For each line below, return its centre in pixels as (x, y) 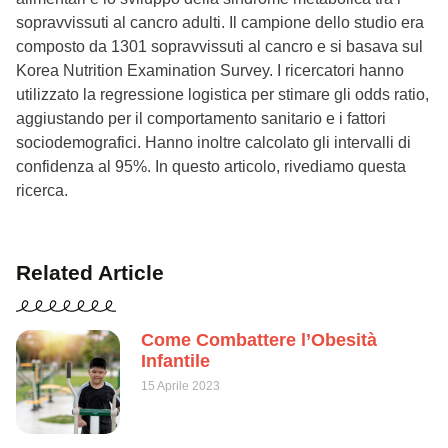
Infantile (175, 360)
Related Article (90, 272)
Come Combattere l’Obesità (259, 339)
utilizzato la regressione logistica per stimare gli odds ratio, (222, 94)
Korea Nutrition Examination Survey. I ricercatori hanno (210, 70)
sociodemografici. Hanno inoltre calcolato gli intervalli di (213, 142)
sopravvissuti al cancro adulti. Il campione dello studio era (220, 22)
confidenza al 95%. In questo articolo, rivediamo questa (211, 166)
